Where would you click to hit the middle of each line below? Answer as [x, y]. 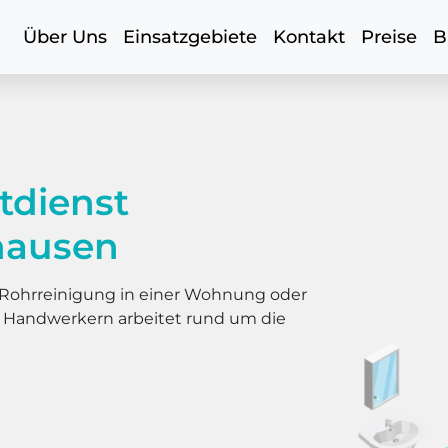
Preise [389, 37]
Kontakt [309, 37]
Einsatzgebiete [190, 37]
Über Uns [65, 37]
